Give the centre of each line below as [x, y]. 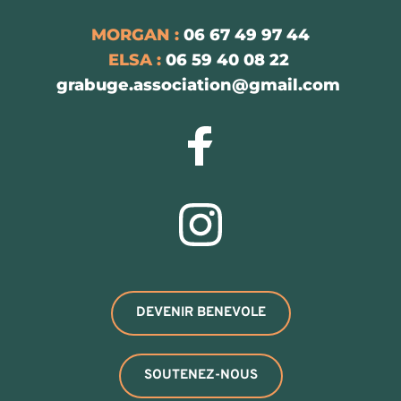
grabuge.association [144, 85]
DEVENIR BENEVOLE [200, 313]
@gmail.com [286, 85]
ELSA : [134, 60]
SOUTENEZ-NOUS [200, 376]
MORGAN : [135, 35]
